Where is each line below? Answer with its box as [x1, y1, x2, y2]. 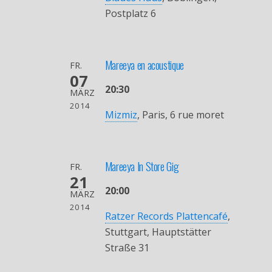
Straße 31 [104, 240, 149, 254]
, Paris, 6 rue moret [137, 107, 224, 121]
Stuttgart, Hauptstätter [104, 225, 211, 239]
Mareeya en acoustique [104, 56, 184, 73]
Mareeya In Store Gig [104, 157, 179, 174]
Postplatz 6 [104, 6, 156, 20]
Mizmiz [104, 107, 137, 121]
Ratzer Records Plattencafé [104, 209, 228, 223]
